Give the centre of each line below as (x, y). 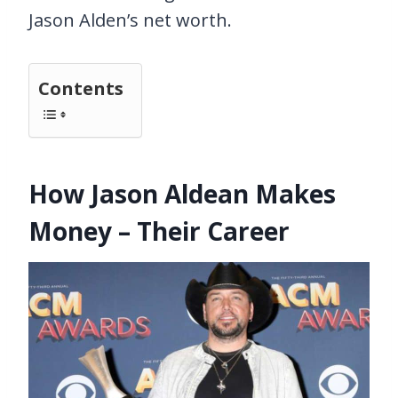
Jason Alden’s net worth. (130, 20)
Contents (81, 89)
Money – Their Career (159, 231)
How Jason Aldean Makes (182, 194)
